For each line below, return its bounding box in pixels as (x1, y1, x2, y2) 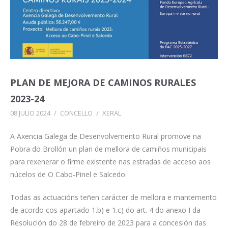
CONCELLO (60, 108, 93, 118)
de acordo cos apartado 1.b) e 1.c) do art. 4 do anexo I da (10, 205, 201, 215)
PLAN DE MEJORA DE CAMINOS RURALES (10, 76, 196, 89)
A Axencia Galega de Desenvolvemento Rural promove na (10, 131, 201, 141)
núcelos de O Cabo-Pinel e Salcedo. (10, 169, 127, 179)
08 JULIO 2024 (10, 108, 50, 118)
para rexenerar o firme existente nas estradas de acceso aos (10, 156, 211, 166)
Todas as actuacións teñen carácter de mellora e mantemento (10, 192, 217, 202)
